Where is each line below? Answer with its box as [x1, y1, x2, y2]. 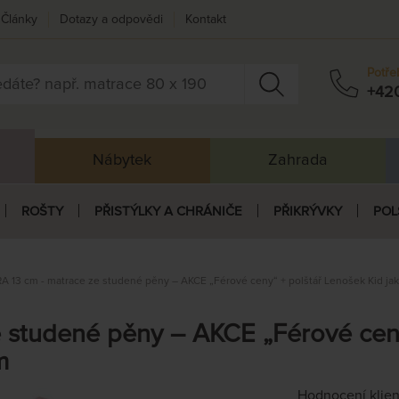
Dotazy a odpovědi [60, 12, 163, 26]
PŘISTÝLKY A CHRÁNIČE [94, 204, 242, 218]
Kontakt [185, 12, 226, 26]
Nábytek [93, 151, 152, 168]
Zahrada [267, 151, 328, 168]
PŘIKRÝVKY [273, 204, 342, 218]
